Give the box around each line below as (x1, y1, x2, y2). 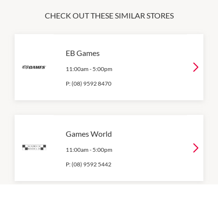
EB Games (66, 48, 100, 57)
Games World (66, 128, 112, 138)
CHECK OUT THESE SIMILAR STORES (44, 10, 174, 20)
